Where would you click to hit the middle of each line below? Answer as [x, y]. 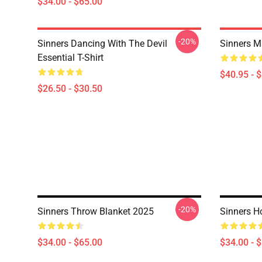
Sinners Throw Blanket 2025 [96, 211]
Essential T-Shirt [70, 58]
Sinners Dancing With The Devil [102, 44]
